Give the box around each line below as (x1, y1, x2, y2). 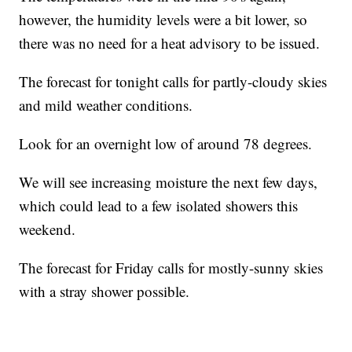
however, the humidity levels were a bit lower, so (19, 9, 308, 30)
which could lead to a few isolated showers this (19, 196, 299, 216)
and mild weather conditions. (19, 95, 193, 115)
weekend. (19, 219, 76, 240)
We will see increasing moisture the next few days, (19, 172, 318, 192)
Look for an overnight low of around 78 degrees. (19, 134, 313, 154)
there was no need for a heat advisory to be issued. (19, 33, 321, 53)
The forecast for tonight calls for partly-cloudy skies (19, 71, 328, 92)
